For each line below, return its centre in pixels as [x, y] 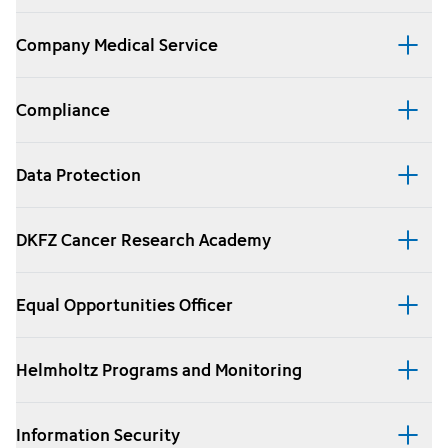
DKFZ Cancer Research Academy [143, 240]
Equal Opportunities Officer [124, 305]
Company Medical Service [117, 45]
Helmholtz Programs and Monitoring [159, 370]
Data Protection [78, 175]
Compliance [63, 110]
